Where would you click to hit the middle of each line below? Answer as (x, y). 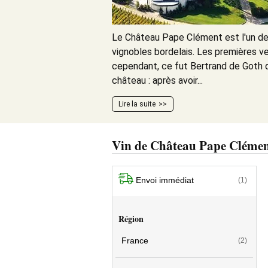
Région (131, 219)
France (135, 240)
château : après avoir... (157, 80)
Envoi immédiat (165, 180)
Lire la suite (137, 104)
